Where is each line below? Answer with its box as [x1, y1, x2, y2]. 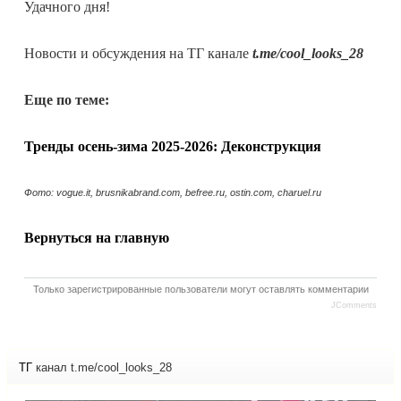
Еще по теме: [24, 91, 109, 107]
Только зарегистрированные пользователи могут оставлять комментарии [32, 284, 369, 295]
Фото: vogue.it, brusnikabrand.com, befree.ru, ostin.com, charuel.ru [24, 186, 321, 198]
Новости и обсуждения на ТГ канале [24, 45, 252, 61]
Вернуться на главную [24, 229, 169, 245]
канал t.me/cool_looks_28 [36, 361, 172, 375]
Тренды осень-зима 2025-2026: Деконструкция [24, 138, 321, 154]
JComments [331, 301, 377, 311]
